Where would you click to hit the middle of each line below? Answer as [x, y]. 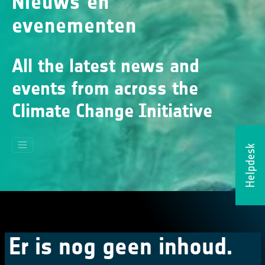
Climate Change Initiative [112, 111]
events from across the [105, 88]
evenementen [74, 25]
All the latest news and [106, 66]
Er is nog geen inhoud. [121, 246]
